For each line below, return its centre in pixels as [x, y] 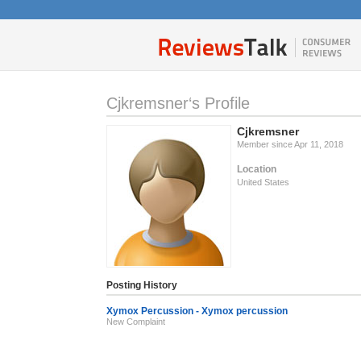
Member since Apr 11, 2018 [290, 144]
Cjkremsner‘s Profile [178, 103]
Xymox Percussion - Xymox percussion [197, 311]
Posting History [142, 285]
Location [257, 169]
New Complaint [136, 322]
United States [263, 182]
